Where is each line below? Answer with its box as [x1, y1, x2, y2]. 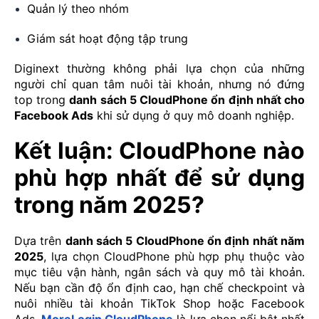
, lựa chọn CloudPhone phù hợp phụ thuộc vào [43, 249, 305, 264]
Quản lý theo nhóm [27, 1, 129, 16]
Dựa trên [14, 234, 66, 249]
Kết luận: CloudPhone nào [14, 137, 305, 165]
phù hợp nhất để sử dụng [14, 164, 305, 192]
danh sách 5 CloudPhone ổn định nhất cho [69, 93, 305, 108]
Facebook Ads [14, 108, 93, 123]
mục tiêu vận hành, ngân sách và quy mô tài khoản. [14, 265, 305, 280]
